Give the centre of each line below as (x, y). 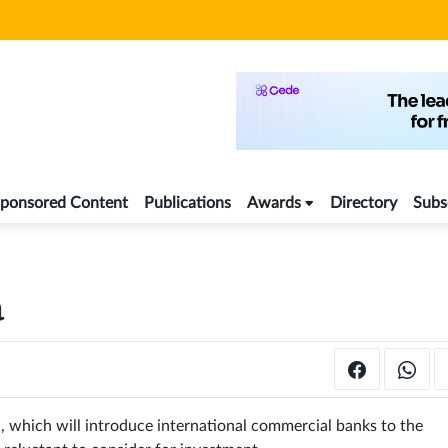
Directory (363, 203)
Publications (187, 203)
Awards (274, 203)
